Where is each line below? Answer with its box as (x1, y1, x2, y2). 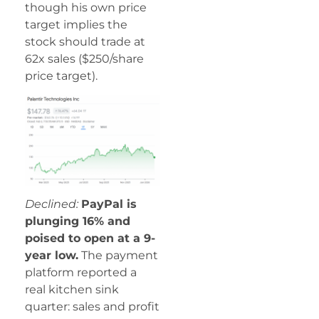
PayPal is (81, 197, 137, 211)
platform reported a (25, 266, 137, 280)
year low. (25, 249, 78, 263)
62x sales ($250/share (25, 51, 144, 66)
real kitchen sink (25, 283, 119, 297)
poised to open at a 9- (25, 231, 155, 246)
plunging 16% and (25, 214, 130, 229)
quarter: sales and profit (25, 300, 159, 314)
